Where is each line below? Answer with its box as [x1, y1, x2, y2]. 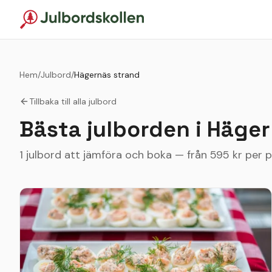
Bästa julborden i [19, 115, 207, 143]
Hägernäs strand [74, 69, 140, 80]
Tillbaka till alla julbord [29, 96, 117, 107]
